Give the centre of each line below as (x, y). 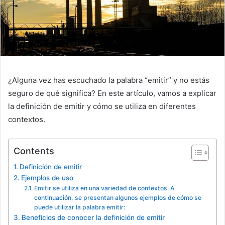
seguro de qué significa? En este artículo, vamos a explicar (112, 93)
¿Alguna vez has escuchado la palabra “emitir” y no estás (109, 80)
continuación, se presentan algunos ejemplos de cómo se (118, 198)
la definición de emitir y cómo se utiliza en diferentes (102, 106)
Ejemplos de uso (47, 178)
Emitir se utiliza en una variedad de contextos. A (104, 188)
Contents (34, 151)
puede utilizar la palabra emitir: (79, 207)
